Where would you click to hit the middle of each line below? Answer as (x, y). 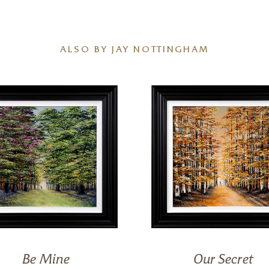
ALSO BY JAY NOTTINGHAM (134, 51)
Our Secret (223, 260)
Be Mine (46, 260)
